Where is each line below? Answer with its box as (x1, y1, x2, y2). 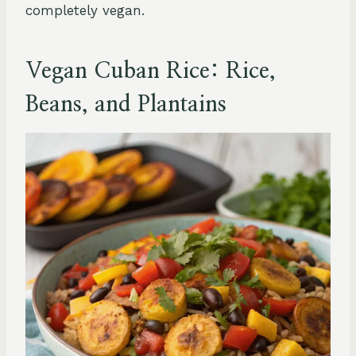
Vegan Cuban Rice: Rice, (25, 60, 276, 83)
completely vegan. (25, 2, 145, 18)
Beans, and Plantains (25, 93, 226, 116)
